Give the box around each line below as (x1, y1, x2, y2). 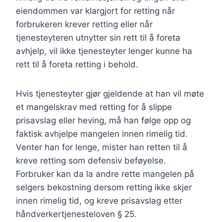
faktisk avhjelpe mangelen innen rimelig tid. (16, 129, 188, 139)
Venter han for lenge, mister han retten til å (16, 142, 187, 153)
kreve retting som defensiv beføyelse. (16, 156, 166, 166)
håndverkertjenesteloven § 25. (16, 209, 137, 220)
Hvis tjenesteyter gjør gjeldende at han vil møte (16, 89, 204, 99)
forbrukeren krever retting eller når (16, 19, 153, 30)
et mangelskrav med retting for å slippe (16, 102, 172, 112)
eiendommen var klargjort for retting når (16, 6, 175, 16)
